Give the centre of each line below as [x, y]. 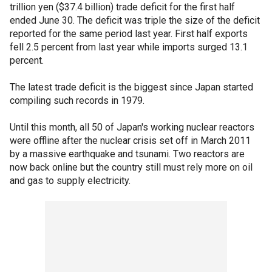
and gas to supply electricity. [70, 181]
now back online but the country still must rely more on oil [131, 167]
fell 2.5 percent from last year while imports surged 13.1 [129, 47]
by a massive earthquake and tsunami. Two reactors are [127, 154]
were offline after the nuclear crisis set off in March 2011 [130, 141]
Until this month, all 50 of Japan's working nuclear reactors [132, 127]
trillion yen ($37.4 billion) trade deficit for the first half [122, 7]
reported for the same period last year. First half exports [129, 34]
